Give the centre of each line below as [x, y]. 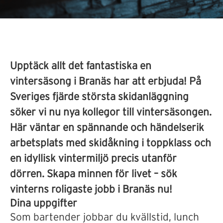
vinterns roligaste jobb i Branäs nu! [91, 189]
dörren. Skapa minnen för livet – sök [94, 174]
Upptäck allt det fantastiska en [81, 66]
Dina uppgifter [44, 203]
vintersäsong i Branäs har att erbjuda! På [106, 81]
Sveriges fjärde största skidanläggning [99, 97]
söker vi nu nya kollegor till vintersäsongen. [111, 112]
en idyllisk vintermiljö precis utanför [93, 159]
